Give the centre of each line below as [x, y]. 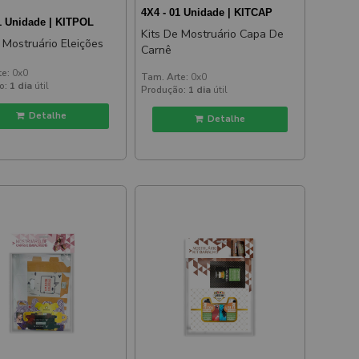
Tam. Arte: [165, 77]
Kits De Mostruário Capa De [213, 34]
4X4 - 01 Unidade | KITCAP [207, 12]
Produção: [164, 89]
